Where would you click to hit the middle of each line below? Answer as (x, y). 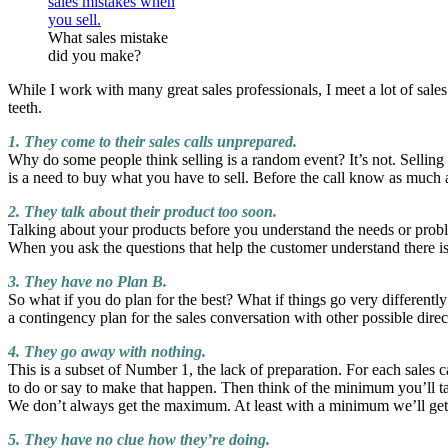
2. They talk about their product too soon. (142, 212)
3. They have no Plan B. (89, 282)
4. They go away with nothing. (107, 352)
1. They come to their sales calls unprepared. (152, 142)
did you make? (94, 56)
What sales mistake (108, 38)
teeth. (25, 108)
